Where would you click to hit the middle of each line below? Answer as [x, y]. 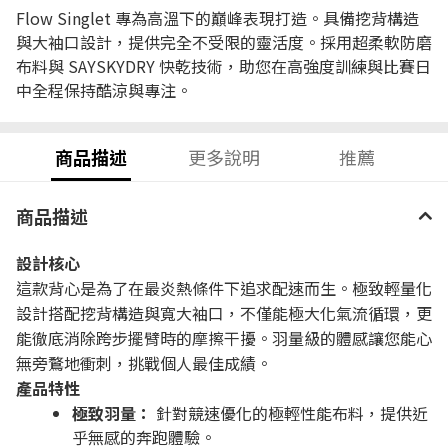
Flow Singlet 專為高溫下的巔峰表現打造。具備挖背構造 [217, 18]
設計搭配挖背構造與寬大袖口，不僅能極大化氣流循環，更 [224, 313]
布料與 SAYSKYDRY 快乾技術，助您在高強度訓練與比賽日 [223, 66]
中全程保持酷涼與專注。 [104, 90]
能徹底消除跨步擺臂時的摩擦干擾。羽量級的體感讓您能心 [224, 338]
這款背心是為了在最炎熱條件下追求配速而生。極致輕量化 [224, 288]
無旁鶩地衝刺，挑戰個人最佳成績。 [144, 363]
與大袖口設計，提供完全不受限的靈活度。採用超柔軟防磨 [224, 42]
